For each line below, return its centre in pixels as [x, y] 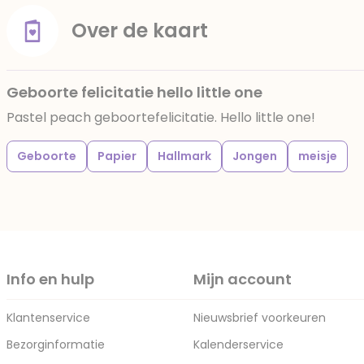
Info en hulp [50, 279]
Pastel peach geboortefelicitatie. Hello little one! [161, 117]
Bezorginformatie [56, 344]
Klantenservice [48, 318]
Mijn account [243, 279]
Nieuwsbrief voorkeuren [260, 318]
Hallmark [184, 156]
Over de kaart [140, 30]
